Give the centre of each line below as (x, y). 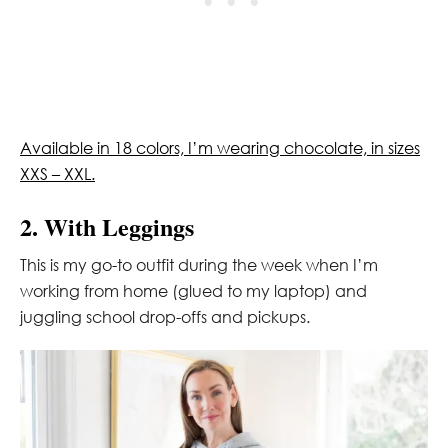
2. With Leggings (107, 226)
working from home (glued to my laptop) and (193, 290)
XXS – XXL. (57, 173)
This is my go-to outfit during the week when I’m (199, 264)
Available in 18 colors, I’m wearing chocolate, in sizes (220, 147)
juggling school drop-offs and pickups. (165, 316)
